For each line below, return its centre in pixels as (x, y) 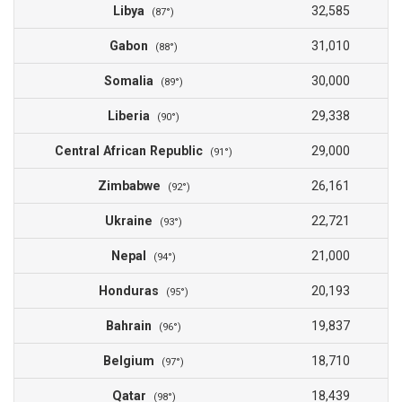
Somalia (132, 81)
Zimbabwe (132, 186)
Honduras (132, 291)
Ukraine (132, 221)
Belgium (132, 361)
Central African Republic (132, 151)
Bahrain (132, 326)
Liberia (132, 116)
